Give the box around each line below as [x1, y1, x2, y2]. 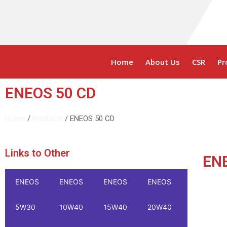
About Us [145, 57, 180, 67]
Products [32, 114, 63, 123]
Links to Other [5, 147, 70, 159]
